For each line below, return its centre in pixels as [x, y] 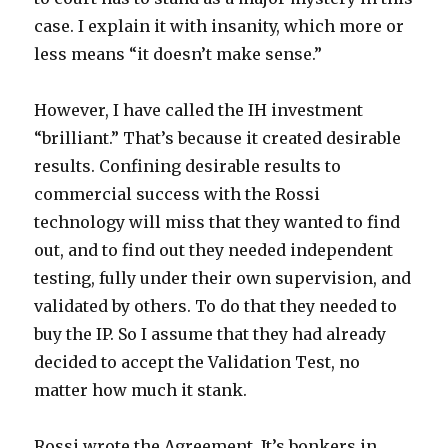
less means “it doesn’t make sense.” [178, 53]
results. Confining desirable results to [188, 165]
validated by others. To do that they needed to [216, 305]
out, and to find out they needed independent [214, 249]
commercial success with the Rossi [177, 193]
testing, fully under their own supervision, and [223, 277]
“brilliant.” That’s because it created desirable [218, 137]
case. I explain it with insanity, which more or [219, 25]
